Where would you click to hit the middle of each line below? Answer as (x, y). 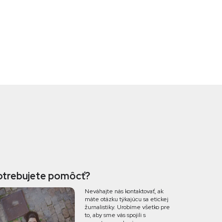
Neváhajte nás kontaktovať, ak (124, 191)
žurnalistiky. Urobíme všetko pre (127, 207)
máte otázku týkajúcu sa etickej (127, 199)
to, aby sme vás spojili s (115, 215)
